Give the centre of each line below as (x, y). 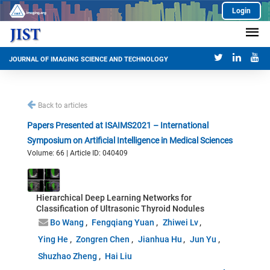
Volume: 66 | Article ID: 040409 (77, 153)
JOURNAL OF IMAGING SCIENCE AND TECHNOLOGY (89, 60)
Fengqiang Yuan (123, 222)
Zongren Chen (103, 239)
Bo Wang (67, 222)
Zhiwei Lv (180, 222)
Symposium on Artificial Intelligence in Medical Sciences (130, 140)
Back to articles (63, 105)
